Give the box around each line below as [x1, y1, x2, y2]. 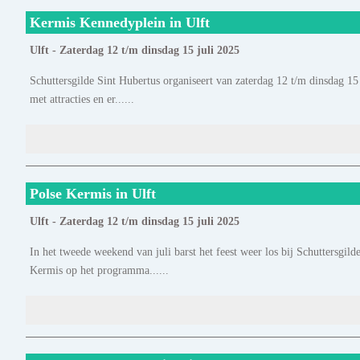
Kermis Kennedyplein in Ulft [30, 14, 210, 31]
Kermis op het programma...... [30, 264, 169, 277]
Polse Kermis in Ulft [30, 186, 156, 202]
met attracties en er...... [30, 92, 134, 106]
